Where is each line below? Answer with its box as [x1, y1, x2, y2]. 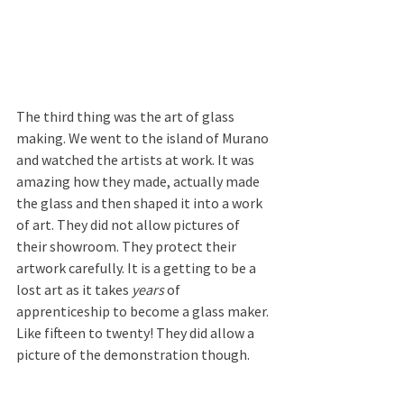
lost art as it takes [16, 280, 132, 298]
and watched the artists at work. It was [16, 150, 257, 169]
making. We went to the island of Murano [16, 128, 271, 147]
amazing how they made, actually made [16, 171, 262, 190]
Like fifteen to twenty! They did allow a [16, 323, 257, 342]
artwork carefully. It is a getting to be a [16, 258, 259, 277]
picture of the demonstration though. [16, 344, 250, 363]
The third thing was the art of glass [16, 106, 237, 125]
